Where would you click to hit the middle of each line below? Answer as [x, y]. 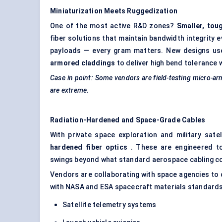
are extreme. [70, 90]
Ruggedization [152, 11]
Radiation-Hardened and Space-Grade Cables [128, 120]
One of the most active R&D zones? [113, 26]
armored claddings [83, 63]
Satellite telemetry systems [110, 205]
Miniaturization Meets [88, 11]
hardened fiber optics [89, 147]
